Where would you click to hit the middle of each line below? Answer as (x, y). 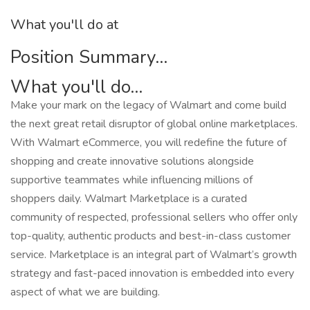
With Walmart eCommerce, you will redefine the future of (148, 143)
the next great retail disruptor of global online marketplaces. (154, 124)
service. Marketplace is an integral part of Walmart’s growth (154, 255)
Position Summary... (89, 57)
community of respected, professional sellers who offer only (154, 217)
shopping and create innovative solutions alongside (132, 161)
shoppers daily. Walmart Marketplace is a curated (129, 199)
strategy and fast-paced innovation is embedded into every (152, 273)
